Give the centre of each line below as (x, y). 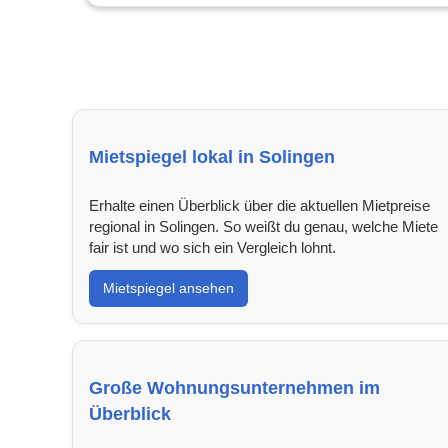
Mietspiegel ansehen (168, 287)
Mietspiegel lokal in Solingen (212, 156)
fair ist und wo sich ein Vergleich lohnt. (212, 247)
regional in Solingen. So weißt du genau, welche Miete (263, 226)
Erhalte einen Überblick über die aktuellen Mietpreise (259, 205)
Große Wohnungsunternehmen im (234, 387)
